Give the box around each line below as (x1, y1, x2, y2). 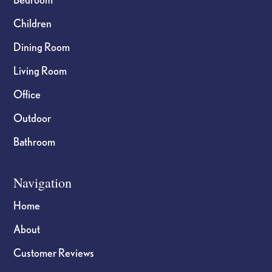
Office (13, 87, 41, 100)
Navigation (13, 173, 72, 191)
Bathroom (13, 135, 56, 148)
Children (13, 16, 52, 29)
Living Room (13, 64, 67, 76)
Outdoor (13, 111, 52, 124)
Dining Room (13, 40, 70, 53)
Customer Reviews (13, 246, 95, 259)
